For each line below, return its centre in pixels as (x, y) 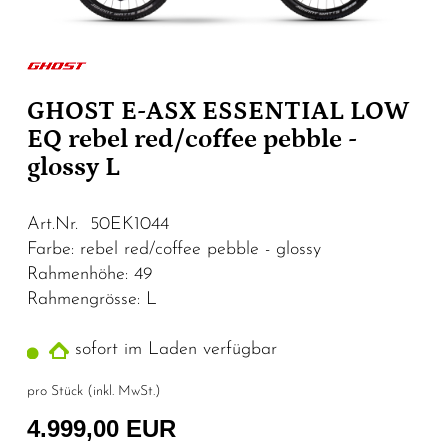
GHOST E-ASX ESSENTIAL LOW (218, 111)
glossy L (73, 167)
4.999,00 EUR (101, 428)
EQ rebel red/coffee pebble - (192, 139)
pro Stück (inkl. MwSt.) (94, 391)
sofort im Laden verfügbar (173, 349)
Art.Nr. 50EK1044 (98, 224)
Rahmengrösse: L (92, 299)
